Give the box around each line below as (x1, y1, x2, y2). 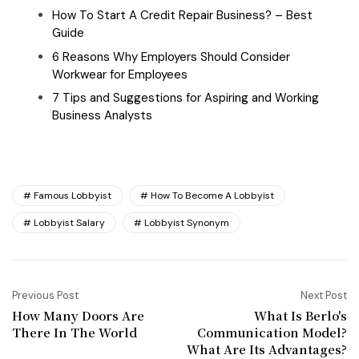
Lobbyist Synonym (144, 216, 229, 230)
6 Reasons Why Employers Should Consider (52, 48, 290, 65)
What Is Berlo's (254, 307, 347, 325)
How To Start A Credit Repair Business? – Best (52, 7, 313, 24)
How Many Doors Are (12, 307, 144, 325)
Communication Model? (197, 324, 347, 341)
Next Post (301, 288, 347, 303)
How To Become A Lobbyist (151, 189, 274, 203)
